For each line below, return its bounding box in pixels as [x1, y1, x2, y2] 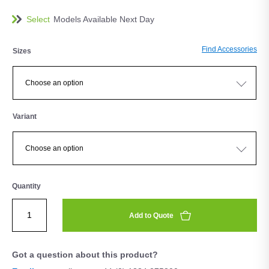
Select [26, 14, 50, 24]
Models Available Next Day [53, 14, 154, 24]
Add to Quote [128, 211, 174, 220]
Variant [13, 112, 37, 121]
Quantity [12, 181, 41, 190]
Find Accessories [202, 44, 257, 53]
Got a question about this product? [12, 249, 158, 259]
